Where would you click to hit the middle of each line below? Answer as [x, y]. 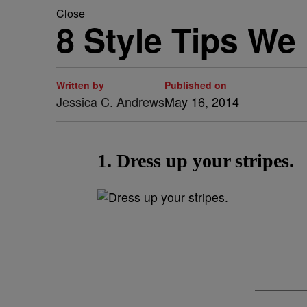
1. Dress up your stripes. [196, 161]
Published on [196, 85]
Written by [80, 85]
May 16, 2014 [202, 101]
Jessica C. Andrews [110, 101]
